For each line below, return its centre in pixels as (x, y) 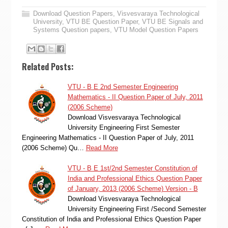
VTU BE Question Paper (102, 22)
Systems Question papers (71, 30)
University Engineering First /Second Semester (137, 209)
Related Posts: (48, 66)
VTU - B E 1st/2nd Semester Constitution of (132, 168)
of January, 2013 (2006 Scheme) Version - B (133, 188)
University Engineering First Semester (123, 127)
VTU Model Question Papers (156, 30)
